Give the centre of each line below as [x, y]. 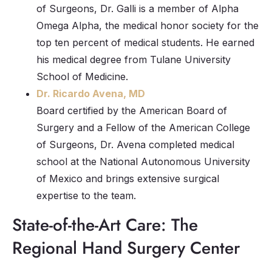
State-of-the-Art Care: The [105, 225]
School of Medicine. [82, 76]
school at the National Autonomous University [143, 161]
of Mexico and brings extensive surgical [128, 178]
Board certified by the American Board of [132, 110]
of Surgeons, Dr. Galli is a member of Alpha [138, 8]
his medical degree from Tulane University [134, 59]
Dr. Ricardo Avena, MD [91, 93]
